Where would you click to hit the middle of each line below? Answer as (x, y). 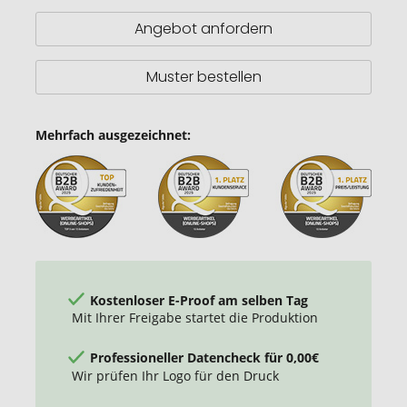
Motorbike (68, 20)
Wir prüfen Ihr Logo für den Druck (175, 375)
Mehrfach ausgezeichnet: (113, 134)
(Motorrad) (69, 93)
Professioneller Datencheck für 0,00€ (204, 357)
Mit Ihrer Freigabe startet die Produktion (195, 318)
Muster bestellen (203, 76)
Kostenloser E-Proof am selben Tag (199, 300)
